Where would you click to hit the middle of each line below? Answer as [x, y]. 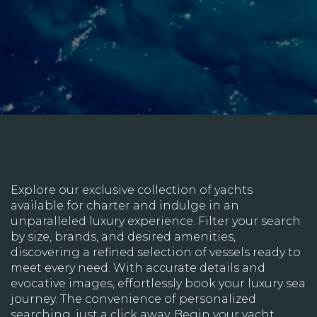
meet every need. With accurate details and [138, 268]
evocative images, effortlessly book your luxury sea [158, 283]
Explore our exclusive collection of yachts [132, 190]
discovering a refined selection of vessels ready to [156, 252]
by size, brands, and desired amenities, [123, 237]
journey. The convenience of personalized [133, 299]
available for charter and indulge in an [125, 206]
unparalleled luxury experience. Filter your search [156, 221]
